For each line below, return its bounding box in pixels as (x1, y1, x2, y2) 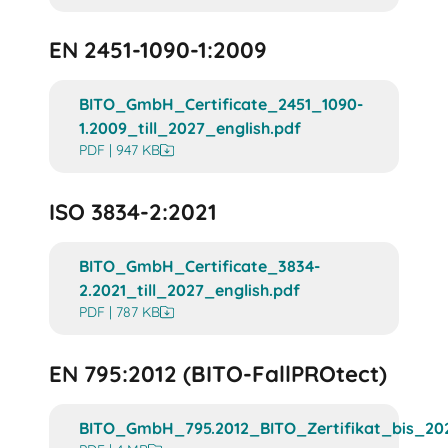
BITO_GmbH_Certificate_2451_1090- (79, 94, 364, 115)
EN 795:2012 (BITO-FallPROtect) (49, 359, 388, 388)
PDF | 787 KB (79, 303, 161, 322)
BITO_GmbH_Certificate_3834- (79, 256, 321, 277)
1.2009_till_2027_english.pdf (79, 118, 302, 139)
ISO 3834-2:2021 (49, 198, 218, 227)
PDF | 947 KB (79, 141, 161, 160)
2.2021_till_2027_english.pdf (79, 280, 301, 301)
